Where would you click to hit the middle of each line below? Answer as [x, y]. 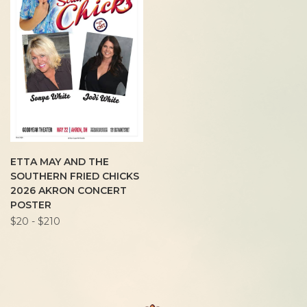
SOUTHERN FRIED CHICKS [75, 176]
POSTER [31, 205]
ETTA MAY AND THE [60, 162]
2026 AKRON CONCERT [69, 191]
